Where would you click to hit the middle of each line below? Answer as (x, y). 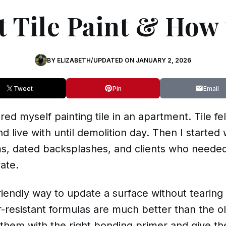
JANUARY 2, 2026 (163, 60)
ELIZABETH (74, 60)
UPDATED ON (115, 60)
